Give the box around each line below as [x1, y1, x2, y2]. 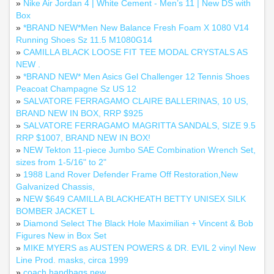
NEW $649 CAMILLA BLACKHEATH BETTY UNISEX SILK [23, 194, 246, 204]
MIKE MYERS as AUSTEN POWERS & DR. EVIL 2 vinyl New [23, 243, 256, 253]
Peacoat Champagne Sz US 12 [16, 84, 136, 94]
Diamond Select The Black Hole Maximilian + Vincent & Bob [23, 218, 253, 228]
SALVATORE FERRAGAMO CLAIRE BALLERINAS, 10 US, [23, 96, 248, 106]
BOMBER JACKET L [16, 206, 95, 216]
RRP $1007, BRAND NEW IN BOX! [16, 133, 150, 143]
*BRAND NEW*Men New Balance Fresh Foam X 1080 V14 [23, 23, 249, 32]
